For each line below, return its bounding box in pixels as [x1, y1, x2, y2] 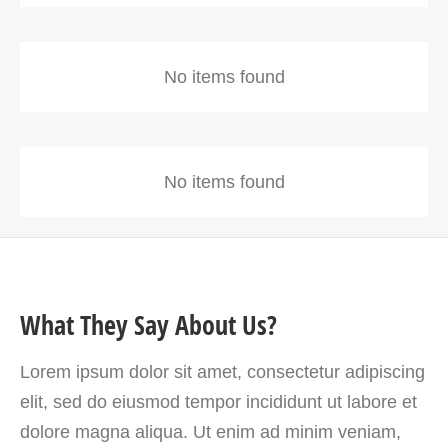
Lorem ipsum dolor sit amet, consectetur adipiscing [20, 361, 425, 382]
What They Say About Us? [20, 306, 277, 343]
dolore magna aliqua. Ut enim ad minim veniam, [20, 421, 401, 442]
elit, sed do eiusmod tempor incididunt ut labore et [20, 391, 417, 412]
